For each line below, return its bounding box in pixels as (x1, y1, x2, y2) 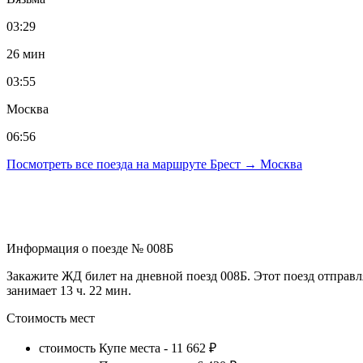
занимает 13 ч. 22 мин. (6, 283, 131, 297)
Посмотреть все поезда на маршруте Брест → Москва (6, 156, 302, 171)
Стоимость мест (6, 310, 95, 325)
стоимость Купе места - (39, 340, 171, 355)
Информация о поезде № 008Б (6, 241, 173, 255)
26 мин (6, 46, 45, 61)
